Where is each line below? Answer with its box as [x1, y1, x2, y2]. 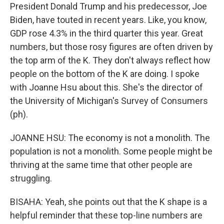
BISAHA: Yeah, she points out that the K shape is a [10, 196, 207, 207]
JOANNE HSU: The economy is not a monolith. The [10, 132, 210, 143]
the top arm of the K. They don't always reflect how [10, 55, 210, 65]
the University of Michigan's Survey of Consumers [10, 95, 208, 106]
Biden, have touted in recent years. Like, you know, [10, 14, 206, 25]
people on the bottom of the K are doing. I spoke [10, 68, 199, 79]
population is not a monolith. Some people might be [10, 146, 212, 156]
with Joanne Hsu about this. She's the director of [10, 82, 203, 92]
